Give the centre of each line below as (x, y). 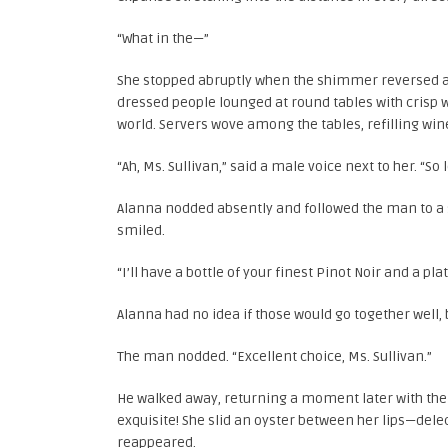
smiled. (141, 230)
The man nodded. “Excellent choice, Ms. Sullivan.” (274, 356)
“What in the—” (163, 38)
